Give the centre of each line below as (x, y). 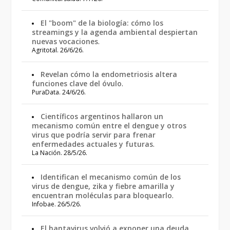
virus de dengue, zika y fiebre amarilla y (103, 186)
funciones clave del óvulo (77, 83)
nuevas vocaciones (65, 41)
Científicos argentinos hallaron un (102, 116)
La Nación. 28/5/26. (60, 153)
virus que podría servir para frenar (94, 135)
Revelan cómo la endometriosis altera (109, 74)
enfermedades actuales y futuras (93, 144)
